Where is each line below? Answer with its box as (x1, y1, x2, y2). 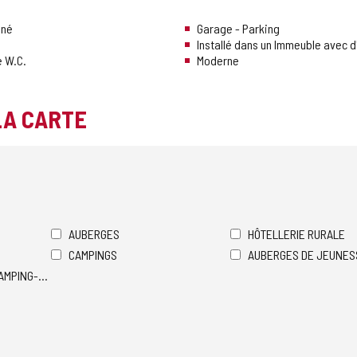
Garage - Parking (197, 21, 280, 37)
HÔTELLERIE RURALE (248, 226, 345, 242)
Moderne (197, 53, 239, 69)
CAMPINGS (69, 247, 117, 263)
